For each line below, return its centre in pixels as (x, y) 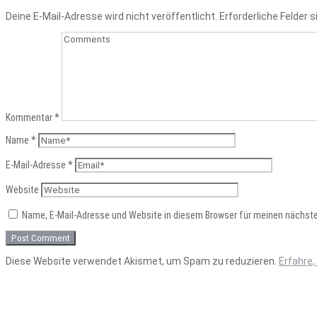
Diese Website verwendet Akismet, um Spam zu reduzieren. (142, 261)
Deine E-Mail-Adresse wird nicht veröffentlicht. (111, 16)
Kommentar (30, 117)
